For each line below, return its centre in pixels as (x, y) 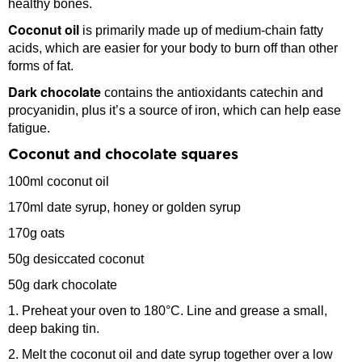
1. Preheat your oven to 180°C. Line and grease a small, (168, 311)
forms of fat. (41, 66)
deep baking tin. (54, 329)
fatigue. (29, 128)
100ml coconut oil (59, 182)
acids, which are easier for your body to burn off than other (173, 48)
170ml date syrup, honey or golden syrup (124, 208)
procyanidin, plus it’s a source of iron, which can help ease (175, 111)
